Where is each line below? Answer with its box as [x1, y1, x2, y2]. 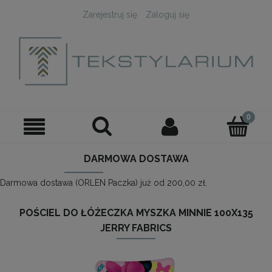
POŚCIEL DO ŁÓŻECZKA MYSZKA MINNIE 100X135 [19, 207, 253, 219]
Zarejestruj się [83, 10, 137, 19]
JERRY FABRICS [100, 222, 172, 234]
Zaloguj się [146, 10, 189, 19]
